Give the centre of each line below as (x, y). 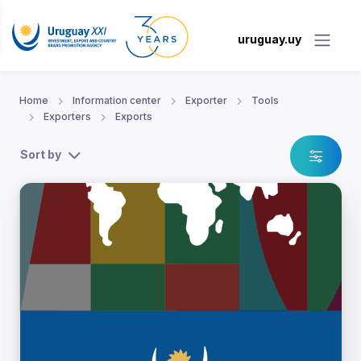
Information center (117, 101)
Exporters (67, 117)
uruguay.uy (270, 39)
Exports (134, 117)
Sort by (41, 155)
